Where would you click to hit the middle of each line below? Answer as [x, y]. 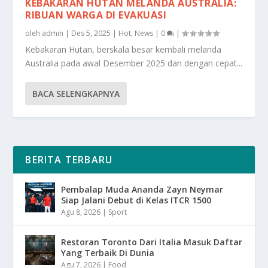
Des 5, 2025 [91, 33]
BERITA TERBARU [69, 159]
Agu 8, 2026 [81, 212]
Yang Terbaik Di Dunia [108, 252]
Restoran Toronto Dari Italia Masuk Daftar [152, 242]
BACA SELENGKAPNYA [76, 93]
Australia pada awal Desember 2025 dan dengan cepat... [134, 63]
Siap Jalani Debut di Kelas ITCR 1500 [136, 200]
